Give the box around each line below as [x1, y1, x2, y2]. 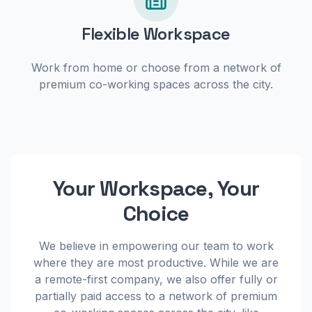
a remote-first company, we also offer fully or [34, 272, 278, 286]
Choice [123, 200, 189, 227]
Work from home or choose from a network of [31, 61, 281, 75]
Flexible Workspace [81, 23, 231, 45]
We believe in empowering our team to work [38, 239, 274, 253]
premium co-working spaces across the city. [39, 77, 273, 91]
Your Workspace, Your [53, 175, 259, 202]
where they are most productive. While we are [33, 256, 279, 270]
